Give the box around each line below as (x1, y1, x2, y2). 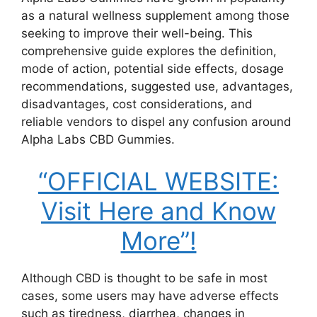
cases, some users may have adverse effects (21, 289, 279, 303)
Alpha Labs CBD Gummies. (21, 132, 175, 146)
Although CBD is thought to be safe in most (21, 271, 267, 285)
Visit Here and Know (41, 196, 276, 226)
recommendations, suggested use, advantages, (21, 79, 293, 93)
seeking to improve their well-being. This (21, 25, 253, 40)
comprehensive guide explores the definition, (21, 43, 277, 58)
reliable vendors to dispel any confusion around (21, 114, 292, 129)
